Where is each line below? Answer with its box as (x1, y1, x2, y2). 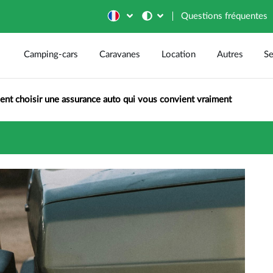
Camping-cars (24, 50, 79, 59)
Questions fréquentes (181, 12, 268, 21)
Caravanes (99, 50, 141, 59)
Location (161, 50, 196, 59)
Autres (216, 50, 243, 59)
